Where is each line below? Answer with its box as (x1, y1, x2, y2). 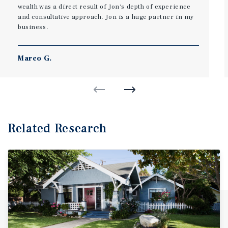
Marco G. (18, 53, 52, 63)
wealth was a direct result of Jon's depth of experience (18, 2, 191, 11)
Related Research (8, 120, 107, 136)
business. (18, 22, 49, 31)
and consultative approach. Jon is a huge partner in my (18, 12, 194, 21)
